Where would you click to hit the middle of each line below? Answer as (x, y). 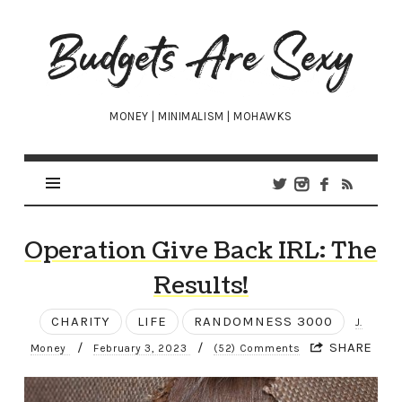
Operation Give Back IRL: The (201, 251)
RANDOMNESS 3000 (263, 322)
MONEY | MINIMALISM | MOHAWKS (201, 117)
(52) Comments (257, 349)
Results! (201, 286)
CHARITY (80, 322)
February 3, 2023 (142, 349)
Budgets (90, 38)
